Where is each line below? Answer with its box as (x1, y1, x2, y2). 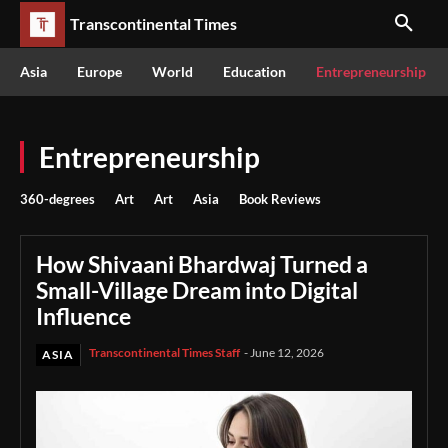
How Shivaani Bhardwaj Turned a (36, 250, 368, 278)
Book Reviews (239, 191, 321, 207)
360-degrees (20, 191, 95, 207)
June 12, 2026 (250, 345, 324, 360)
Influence (36, 302, 131, 330)
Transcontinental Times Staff (89, 345, 240, 360)
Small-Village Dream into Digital (36, 276, 358, 304)
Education (223, 63, 286, 80)
